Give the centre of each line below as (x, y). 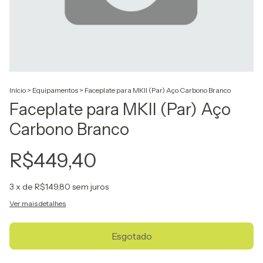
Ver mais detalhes (38, 203)
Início (18, 90)
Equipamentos (55, 90)
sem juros (90, 187)
